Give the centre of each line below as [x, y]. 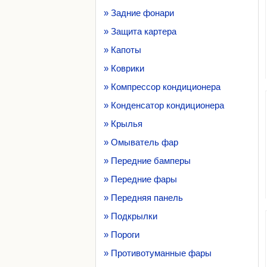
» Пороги [122, 235]
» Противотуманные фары [158, 253]
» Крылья [123, 124]
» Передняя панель [143, 198]
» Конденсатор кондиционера [164, 105]
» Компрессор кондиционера [162, 87]
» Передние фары [140, 179]
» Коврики [124, 68]
